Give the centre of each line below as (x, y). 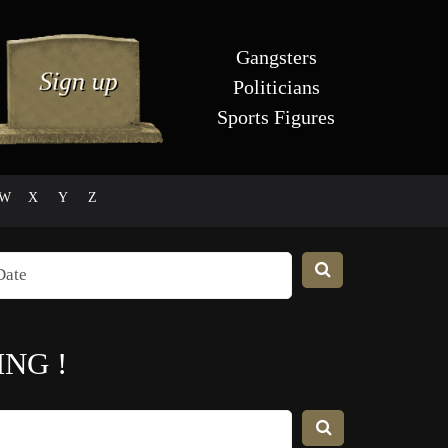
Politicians (276, 87)
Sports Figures (276, 117)
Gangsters (276, 57)
